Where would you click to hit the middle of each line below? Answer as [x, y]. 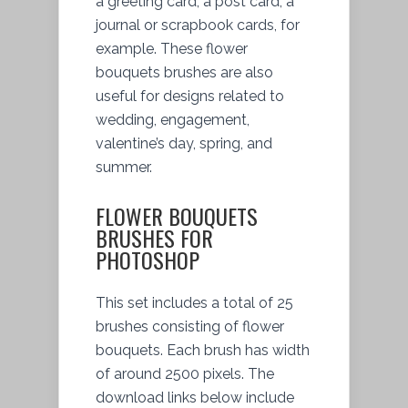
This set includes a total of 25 [194, 302]
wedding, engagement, [173, 119]
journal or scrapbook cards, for [198, 25]
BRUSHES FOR [154, 237]
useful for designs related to [190, 96]
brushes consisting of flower [190, 326]
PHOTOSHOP [148, 259]
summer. [124, 167]
